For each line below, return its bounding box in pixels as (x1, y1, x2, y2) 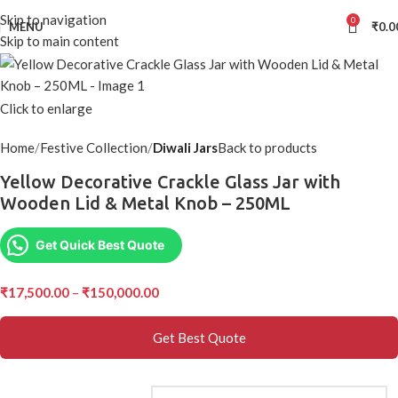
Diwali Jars (153, 139, 218, 156)
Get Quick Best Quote (36, 237, 164, 253)
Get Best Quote (152, 330, 246, 346)
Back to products (218, 139, 317, 156)
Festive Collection (40, 139, 147, 156)
